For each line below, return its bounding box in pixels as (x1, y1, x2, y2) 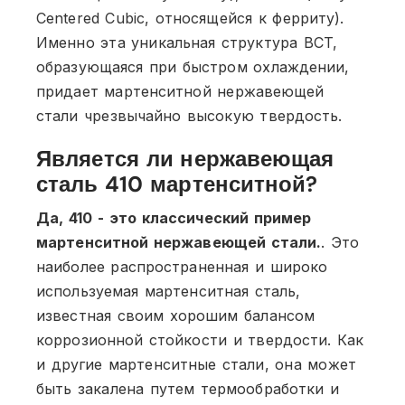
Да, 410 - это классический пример (36, 208, 312, 227)
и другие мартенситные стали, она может (36, 354, 356, 373)
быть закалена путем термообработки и (36, 379, 340, 398)
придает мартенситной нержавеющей (36, 81, 325, 100)
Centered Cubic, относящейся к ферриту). (36, 8, 344, 27)
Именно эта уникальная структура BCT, (36, 33, 337, 52)
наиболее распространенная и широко (36, 257, 328, 276)
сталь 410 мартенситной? (36, 169, 318, 198)
